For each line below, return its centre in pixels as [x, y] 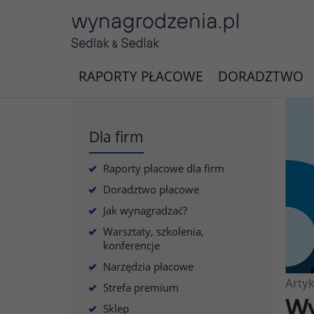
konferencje [131, 245]
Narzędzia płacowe [148, 266]
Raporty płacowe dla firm [164, 168]
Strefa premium [141, 287]
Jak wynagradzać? [145, 210]
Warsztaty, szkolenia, [153, 231]
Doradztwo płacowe [151, 189]
